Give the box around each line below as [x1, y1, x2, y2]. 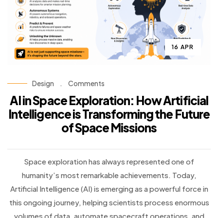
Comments [68, 79, 105, 88]
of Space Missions [61, 120, 157, 135]
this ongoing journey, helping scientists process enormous [9, 198, 209, 207]
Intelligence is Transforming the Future [8, 107, 210, 122]
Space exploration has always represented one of [24, 157, 194, 166]
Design [32, 79, 54, 88]
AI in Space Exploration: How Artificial [10, 93, 208, 108]
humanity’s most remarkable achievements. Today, [21, 170, 197, 180]
